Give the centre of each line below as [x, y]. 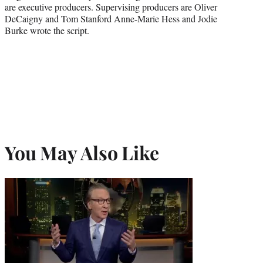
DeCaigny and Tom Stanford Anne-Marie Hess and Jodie [111, 18]
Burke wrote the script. [47, 30]
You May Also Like [82, 153]
